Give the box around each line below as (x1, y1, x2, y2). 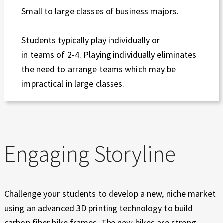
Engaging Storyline (4, 139, 176, 168)
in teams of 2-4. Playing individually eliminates (21, 48, 197, 60)
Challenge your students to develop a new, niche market (4, 187, 216, 199)
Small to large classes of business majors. (21, 5, 179, 17)
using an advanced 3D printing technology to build (4, 202, 193, 214)
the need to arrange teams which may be (21, 63, 176, 75)
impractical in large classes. (21, 77, 125, 89)
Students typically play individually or (21, 34, 160, 46)
